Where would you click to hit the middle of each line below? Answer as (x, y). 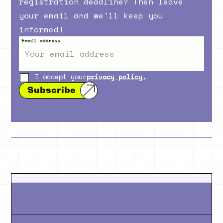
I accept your (60, 77)
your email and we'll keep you (91, 16)
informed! (42, 30)
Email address (41, 41)
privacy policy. (116, 77)
